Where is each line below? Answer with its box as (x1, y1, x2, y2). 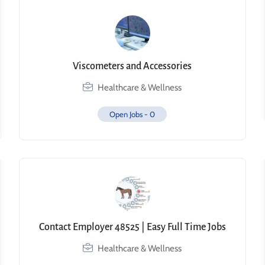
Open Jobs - (109, 109, 150, 119)
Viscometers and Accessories (73, 61, 192, 72)
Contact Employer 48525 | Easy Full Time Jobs (38, 222, 226, 232)
